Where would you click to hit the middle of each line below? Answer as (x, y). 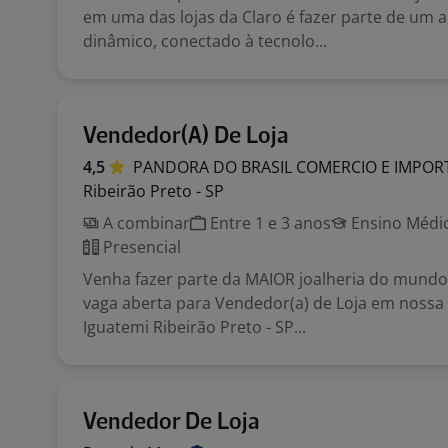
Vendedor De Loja (171, 422)
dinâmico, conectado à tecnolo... (205, 41)
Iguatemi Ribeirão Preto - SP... (194, 327)
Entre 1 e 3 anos (268, 223)
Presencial (140, 247)
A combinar (144, 223)
